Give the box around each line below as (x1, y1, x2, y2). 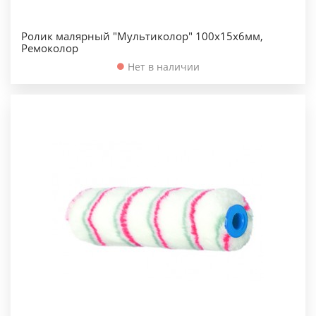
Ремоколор (21, 41, 78, 55)
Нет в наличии (127, 60, 200, 73)
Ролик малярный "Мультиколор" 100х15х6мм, (21, 29, 263, 43)
